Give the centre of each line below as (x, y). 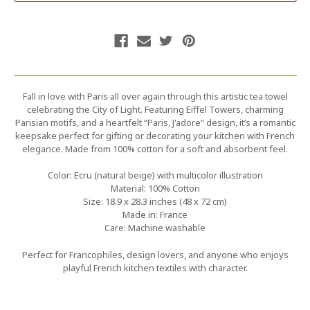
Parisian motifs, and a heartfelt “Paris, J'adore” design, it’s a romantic (155, 122)
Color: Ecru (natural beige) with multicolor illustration (155, 175)
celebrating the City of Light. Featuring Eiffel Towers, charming (155, 109)
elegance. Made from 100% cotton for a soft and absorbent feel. (155, 148)
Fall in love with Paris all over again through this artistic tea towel (155, 96)
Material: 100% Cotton (155, 189)
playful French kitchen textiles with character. (155, 267)
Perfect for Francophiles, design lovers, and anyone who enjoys (155, 254)
